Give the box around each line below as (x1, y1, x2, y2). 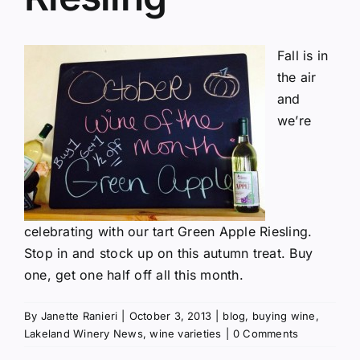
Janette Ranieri (40, 309, 118, 323)
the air (277, 69, 317, 86)
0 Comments (232, 327, 299, 341)
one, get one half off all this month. (24, 267, 243, 284)
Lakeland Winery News (24, 327, 143, 341)
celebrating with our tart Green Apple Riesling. (24, 223, 313, 240)
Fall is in (277, 47, 329, 64)
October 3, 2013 (129, 309, 212, 323)
